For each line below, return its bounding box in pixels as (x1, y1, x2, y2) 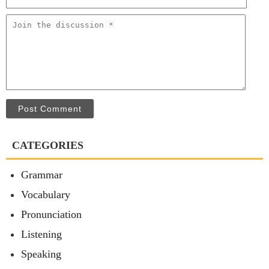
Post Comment (18, 104, 82, 114)
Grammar (21, 169, 62, 181)
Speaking (21, 248, 61, 261)
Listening (21, 228, 62, 241)
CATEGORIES (12, 139, 83, 152)
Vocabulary (21, 189, 70, 201)
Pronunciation (21, 208, 82, 221)
